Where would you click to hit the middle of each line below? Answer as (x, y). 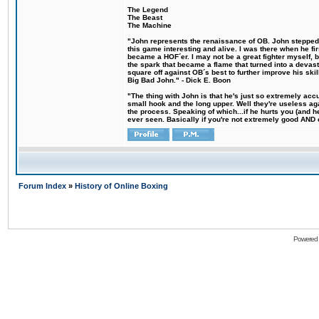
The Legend (148, 10)
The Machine (150, 25)
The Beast (145, 17)
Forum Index (43, 186)
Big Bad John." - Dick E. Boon (179, 80)
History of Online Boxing (121, 186)
